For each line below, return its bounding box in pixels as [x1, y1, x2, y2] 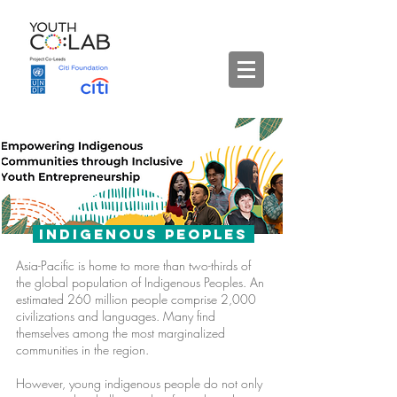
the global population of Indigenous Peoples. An [16, 274, 264, 291]
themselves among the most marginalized [16, 324, 225, 341]
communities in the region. [16, 341, 152, 358]
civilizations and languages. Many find [16, 307, 215, 324]
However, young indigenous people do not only [16, 375, 262, 392]
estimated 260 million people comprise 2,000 [16, 291, 256, 307]
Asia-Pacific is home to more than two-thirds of [16, 257, 251, 274]
